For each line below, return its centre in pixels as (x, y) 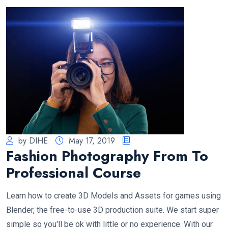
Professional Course (74, 173)
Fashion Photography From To (107, 156)
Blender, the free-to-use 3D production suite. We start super (112, 210)
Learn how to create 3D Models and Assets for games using (113, 196)
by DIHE (33, 141)
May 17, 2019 (92, 141)
